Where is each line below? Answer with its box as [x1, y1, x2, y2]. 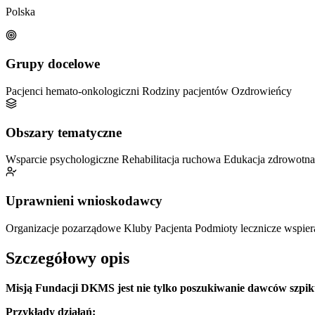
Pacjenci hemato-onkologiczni [6, 84, 142, 97]
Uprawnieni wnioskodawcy [6, 193, 162, 209]
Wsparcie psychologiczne [6, 153, 122, 166]
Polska [6, 5, 35, 18]
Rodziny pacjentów [142, 84, 231, 97]
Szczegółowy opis [6, 248, 129, 267]
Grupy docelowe [6, 56, 100, 72]
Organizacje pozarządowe [6, 221, 124, 234]
